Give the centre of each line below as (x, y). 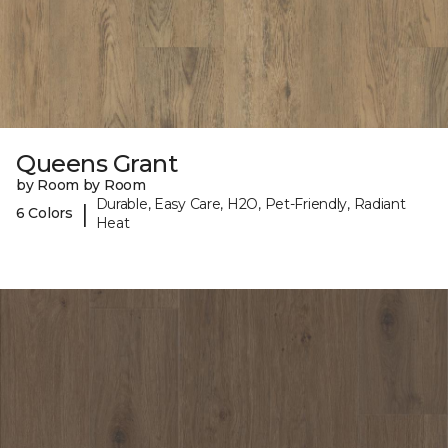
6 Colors (44, 213)
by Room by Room (81, 184)
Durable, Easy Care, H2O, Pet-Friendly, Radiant (250, 203)
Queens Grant (97, 163)
